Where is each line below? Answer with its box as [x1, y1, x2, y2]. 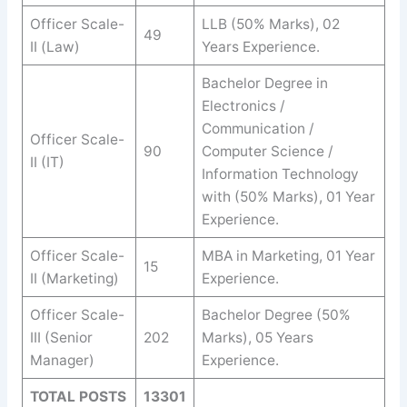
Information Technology [201, 165, 359, 184]
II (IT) [29, 154, 65, 172]
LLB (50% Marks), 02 [201, 15, 340, 34]
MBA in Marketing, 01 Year [201, 247, 375, 265]
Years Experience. [201, 38, 320, 56]
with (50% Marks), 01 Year [201, 188, 375, 206]
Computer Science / [201, 143, 333, 161]
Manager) [29, 352, 94, 370]
